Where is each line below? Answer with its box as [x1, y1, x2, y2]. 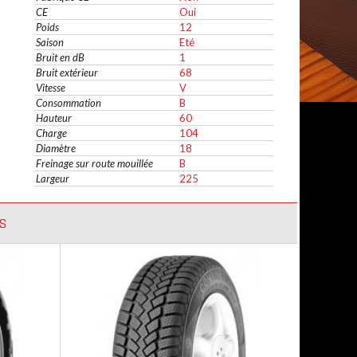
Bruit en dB [36, 51, 84, 64]
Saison [36, 36, 64, 49]
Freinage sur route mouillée [36, 157, 153, 170]
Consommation [36, 96, 101, 109]
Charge [36, 127, 67, 139]
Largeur [36, 172, 69, 185]
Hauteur [36, 112, 72, 124]
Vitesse [36, 81, 65, 94]
